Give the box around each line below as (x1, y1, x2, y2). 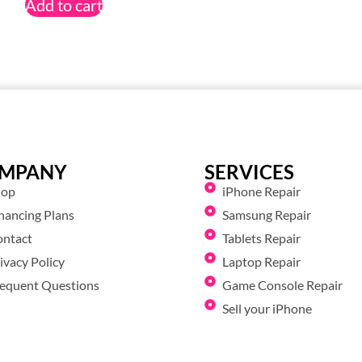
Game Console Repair (222, 277, 343, 293)
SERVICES (204, 160, 294, 184)
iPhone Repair (222, 183, 301, 200)
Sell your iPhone (222, 301, 313, 317)
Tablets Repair (222, 230, 301, 246)
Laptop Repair (222, 254, 301, 270)
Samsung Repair (222, 207, 312, 223)
